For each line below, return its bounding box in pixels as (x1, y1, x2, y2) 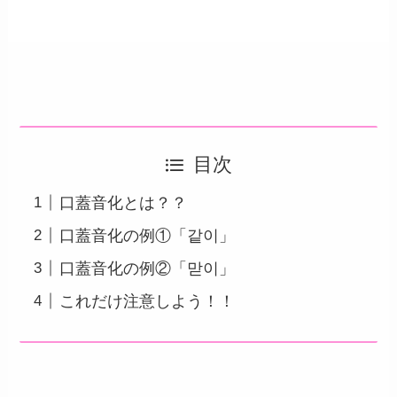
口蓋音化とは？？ (59, 193, 188, 212)
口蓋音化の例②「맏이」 (59, 259, 236, 277)
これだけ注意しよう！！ (59, 292, 236, 310)
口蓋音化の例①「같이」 (59, 226, 236, 245)
